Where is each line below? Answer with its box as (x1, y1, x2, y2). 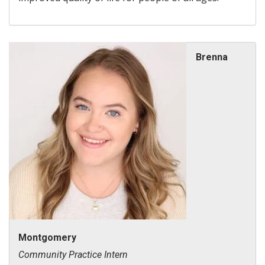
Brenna (196, 51, 228, 63)
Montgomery (18, 231, 76, 243)
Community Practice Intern (18, 248, 128, 260)
